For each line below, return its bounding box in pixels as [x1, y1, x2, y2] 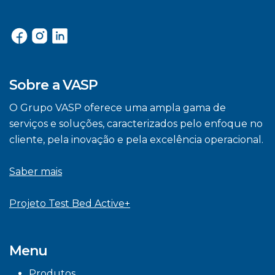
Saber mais [9, 166, 62, 178]
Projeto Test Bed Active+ [9, 198, 130, 210]
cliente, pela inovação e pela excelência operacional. [9, 134, 263, 146]
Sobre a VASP [9, 77, 98, 94]
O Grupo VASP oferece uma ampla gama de [9, 102, 226, 114]
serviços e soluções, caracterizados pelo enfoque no [9, 118, 263, 130]
